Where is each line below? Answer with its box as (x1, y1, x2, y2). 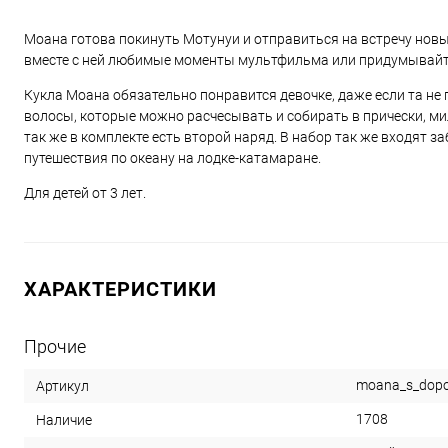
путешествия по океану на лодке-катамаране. (24, 150, 324, 166)
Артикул (36, 377, 89, 394)
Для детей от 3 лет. (24, 185, 146, 201)
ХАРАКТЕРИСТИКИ (24, 277, 217, 301)
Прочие (24, 336, 86, 357)
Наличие (36, 411, 92, 428)
